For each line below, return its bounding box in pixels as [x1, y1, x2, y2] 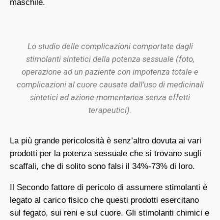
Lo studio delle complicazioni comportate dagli [27, 41, 193, 52]
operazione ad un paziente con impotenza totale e [22, 67, 198, 77]
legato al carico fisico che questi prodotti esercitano [10, 195, 199, 205]
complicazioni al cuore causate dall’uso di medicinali [16, 80, 204, 90]
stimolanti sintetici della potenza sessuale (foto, [26, 54, 194, 64]
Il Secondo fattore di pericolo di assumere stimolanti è [10, 183, 207, 192]
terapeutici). [88, 105, 132, 115]
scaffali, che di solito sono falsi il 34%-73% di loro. [10, 162, 195, 171]
